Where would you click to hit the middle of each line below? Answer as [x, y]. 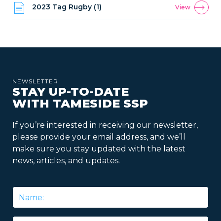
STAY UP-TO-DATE [71, 92]
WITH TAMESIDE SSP [80, 103]
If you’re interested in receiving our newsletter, [105, 125]
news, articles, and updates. [66, 161]
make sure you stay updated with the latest [99, 149]
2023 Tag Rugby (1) [67, 7]
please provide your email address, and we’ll [99, 137]
